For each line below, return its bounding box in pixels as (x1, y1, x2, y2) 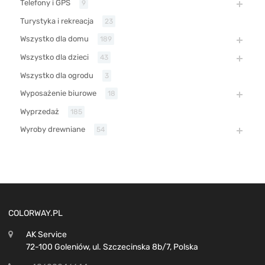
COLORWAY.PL (8, 208, 63, 219)
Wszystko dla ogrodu (20, 70, 93, 80)
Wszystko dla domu (20, 34, 89, 43)
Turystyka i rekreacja (20, 16, 93, 25)
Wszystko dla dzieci (20, 52, 89, 62)
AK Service (26, 230, 67, 240)
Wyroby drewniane (20, 124, 85, 134)
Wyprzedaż (20, 106, 59, 116)
